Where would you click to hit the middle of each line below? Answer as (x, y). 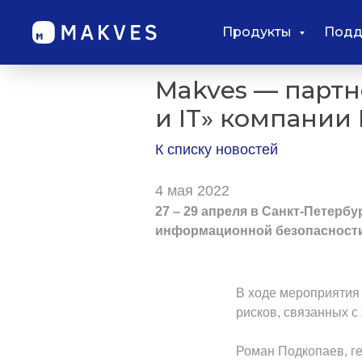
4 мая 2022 (192, 191)
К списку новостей (217, 149)
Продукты (258, 32)
